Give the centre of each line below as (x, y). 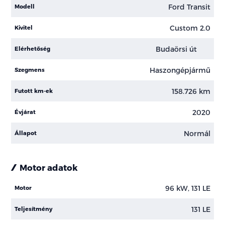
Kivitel (24, 28)
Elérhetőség (33, 49)
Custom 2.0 (190, 28)
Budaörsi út (177, 49)
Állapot (26, 133)
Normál (197, 133)
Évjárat (25, 112)
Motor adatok (49, 167)
